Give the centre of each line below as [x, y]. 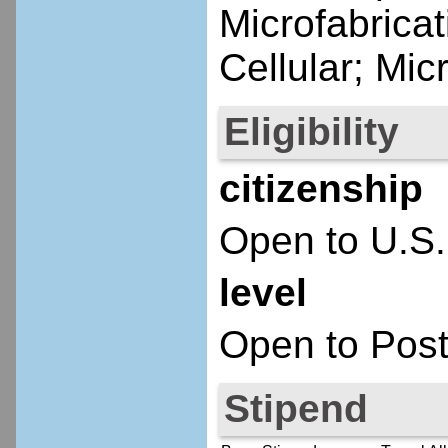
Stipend [295, 408]
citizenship [320, 188]
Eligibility [311, 132]
